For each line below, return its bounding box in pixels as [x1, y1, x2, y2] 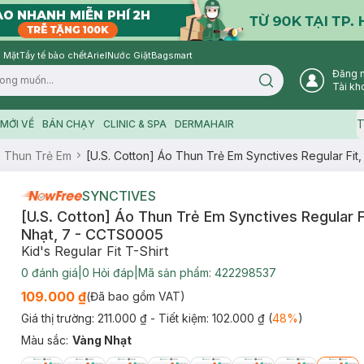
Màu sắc [20, 333, 66, 347]
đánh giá [28, 266, 78, 279]
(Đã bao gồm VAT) [85, 289, 185, 303]
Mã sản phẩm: [137, 266, 214, 279]
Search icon [265, 79, 322, 91]
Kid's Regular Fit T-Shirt [20, 243, 168, 259]
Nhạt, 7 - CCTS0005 [20, 226, 163, 243]
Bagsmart [151, 50, 193, 61]
